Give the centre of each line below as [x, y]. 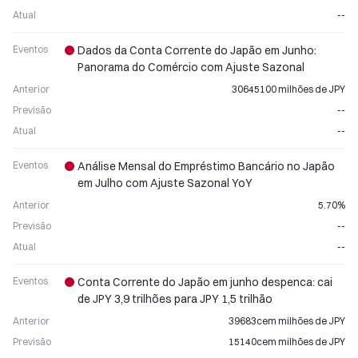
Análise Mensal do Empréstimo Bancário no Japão [206, 166]
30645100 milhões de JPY [288, 89]
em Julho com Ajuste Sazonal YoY [165, 183]
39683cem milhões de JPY [287, 321]
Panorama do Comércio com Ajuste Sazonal [191, 67]
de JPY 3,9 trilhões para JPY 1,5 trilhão [175, 299]
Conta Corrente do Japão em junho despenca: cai [205, 282]
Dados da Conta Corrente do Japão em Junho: [197, 50]
